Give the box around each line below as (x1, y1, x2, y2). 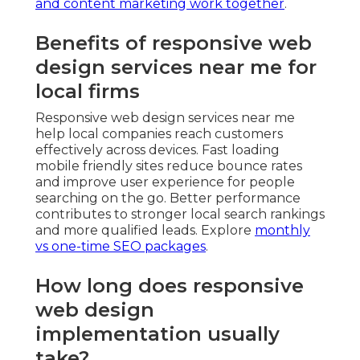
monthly (255, 222, 310, 238)
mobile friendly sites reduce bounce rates (35, 157, 302, 174)
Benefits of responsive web (35, 31, 312, 55)
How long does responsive (35, 273, 304, 297)
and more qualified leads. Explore (35, 222, 255, 238)
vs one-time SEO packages (35, 238, 206, 254)
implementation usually (35, 321, 280, 346)
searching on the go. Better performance (35, 190, 301, 206)
